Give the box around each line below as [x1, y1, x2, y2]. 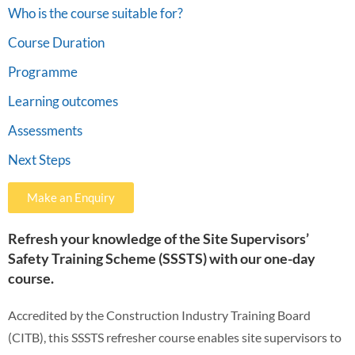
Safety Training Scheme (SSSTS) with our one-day [8, 250, 315, 267]
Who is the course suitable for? [8, 5, 183, 21]
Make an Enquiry [27, 190, 115, 204]
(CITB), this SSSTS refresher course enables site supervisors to [8, 330, 342, 345]
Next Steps [8, 151, 71, 168]
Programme [8, 63, 78, 80]
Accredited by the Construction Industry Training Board [8, 307, 311, 323]
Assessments [8, 122, 82, 139]
